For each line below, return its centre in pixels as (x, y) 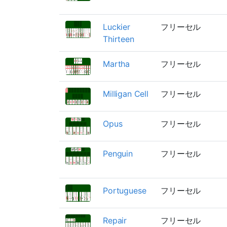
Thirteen (119, 39)
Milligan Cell (126, 93)
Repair (115, 220)
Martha (117, 64)
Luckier (117, 27)
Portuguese (125, 190)
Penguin (118, 153)
